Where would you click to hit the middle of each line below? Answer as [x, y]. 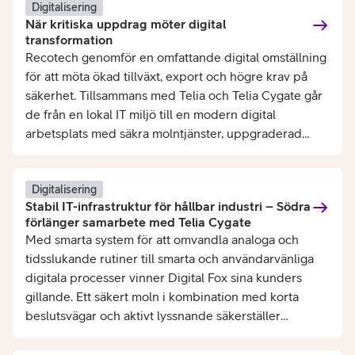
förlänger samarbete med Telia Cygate [138, 222]
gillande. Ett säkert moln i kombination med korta [162, 297]
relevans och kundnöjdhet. [100, 335]
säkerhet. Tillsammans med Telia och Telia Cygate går [174, 95]
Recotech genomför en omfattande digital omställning [176, 57]
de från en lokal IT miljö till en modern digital [151, 115]
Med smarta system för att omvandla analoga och [162, 240]
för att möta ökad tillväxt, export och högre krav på [166, 76]
